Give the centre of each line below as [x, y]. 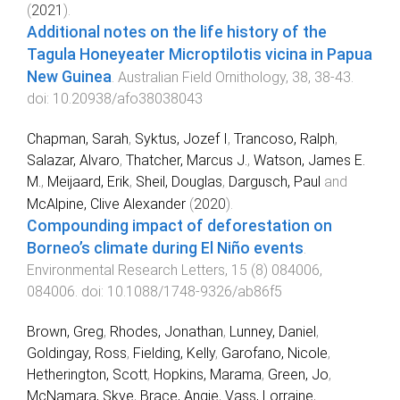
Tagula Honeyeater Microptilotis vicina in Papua [200, 55]
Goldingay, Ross [77, 353]
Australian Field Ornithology [202, 78]
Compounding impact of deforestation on [179, 225]
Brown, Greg [65, 331]
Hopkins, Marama [208, 374]
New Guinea [69, 77]
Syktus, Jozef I [181, 138]
